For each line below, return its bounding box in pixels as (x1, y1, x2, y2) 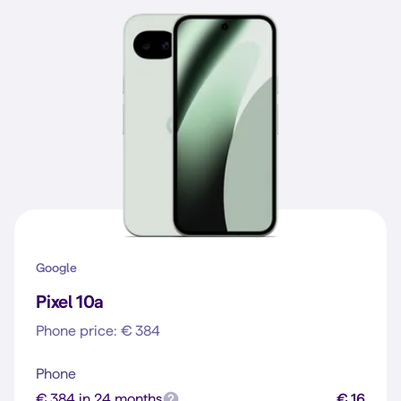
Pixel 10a (36, 292, 105, 311)
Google (36, 260, 77, 275)
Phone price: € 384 (36, 323, 160, 338)
